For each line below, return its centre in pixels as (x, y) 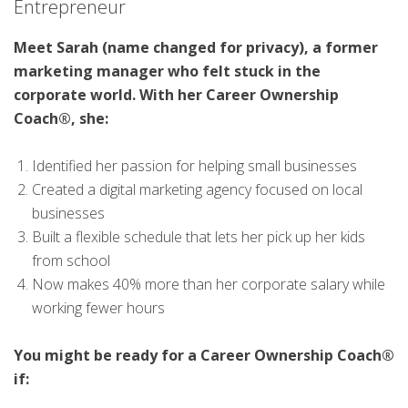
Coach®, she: (61, 118)
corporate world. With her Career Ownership (176, 94)
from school (71, 260)
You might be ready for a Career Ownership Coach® (204, 355)
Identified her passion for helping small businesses (194, 165)
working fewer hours (98, 307)
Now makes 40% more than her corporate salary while (209, 284)
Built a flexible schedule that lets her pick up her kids (199, 236)
